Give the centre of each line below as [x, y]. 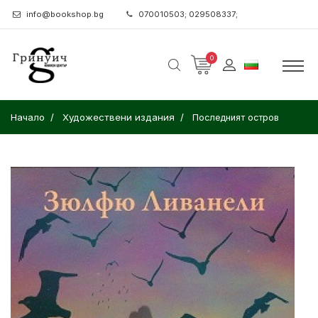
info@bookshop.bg [65, 14]
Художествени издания [119, 117]
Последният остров [236, 117]
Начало [28, 117]
